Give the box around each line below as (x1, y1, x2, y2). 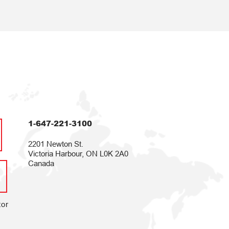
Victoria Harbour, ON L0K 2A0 (28, 149, 128, 158)
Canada (28, 159, 54, 168)
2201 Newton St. (28, 140, 83, 148)
